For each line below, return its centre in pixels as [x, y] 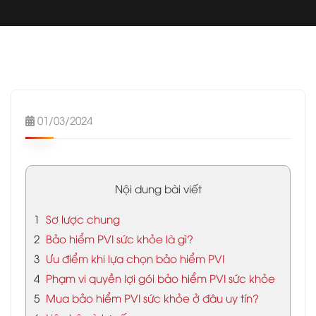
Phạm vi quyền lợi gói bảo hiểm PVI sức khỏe [159, 278]
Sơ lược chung [81, 219]
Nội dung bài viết [158, 188]
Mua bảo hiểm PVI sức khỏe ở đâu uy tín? [151, 298]
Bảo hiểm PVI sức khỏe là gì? [118, 239]
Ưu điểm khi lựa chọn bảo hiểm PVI [134, 259]
